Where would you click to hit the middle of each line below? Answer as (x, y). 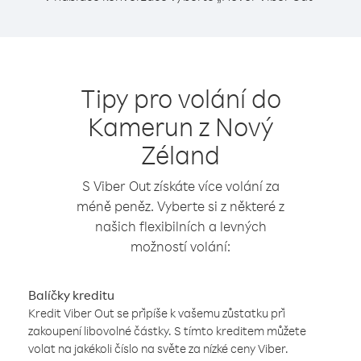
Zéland (180, 154)
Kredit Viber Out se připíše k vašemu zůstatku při (157, 313)
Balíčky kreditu (71, 295)
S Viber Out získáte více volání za (180, 186)
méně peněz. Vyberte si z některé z (180, 206)
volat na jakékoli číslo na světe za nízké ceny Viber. (158, 349)
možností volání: (180, 246)
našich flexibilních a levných (180, 226)
